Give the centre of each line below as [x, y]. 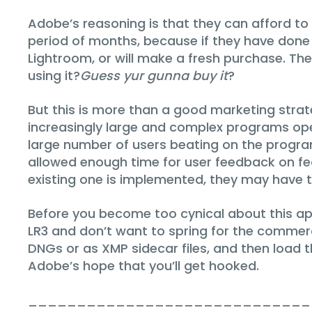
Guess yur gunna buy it [154, 75]
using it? [54, 75]
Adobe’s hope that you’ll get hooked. [143, 265]
